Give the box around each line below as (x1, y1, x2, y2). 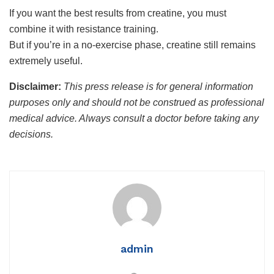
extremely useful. (9, 55, 83, 66)
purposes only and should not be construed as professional (9, 97, 264, 108)
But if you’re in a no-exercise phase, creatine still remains (9, 39, 256, 50)
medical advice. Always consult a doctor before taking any (9, 113, 259, 124)
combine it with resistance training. (9, 23, 158, 34)
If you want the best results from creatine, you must (9, 7, 226, 18)
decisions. (9, 128, 53, 139)
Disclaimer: (9, 81, 61, 92)
